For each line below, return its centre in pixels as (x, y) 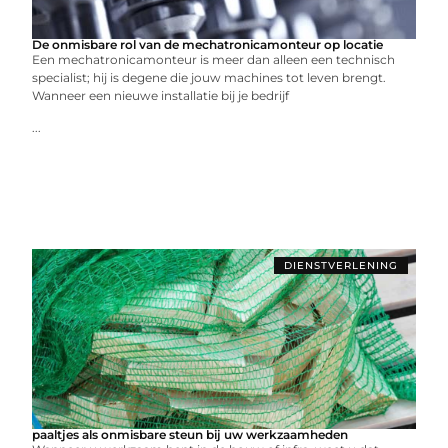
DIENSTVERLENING (340, 265)
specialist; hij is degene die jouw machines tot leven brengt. (209, 77)
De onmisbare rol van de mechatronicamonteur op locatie (208, 44)
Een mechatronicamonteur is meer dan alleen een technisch (214, 59)
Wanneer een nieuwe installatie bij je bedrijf (161, 95)
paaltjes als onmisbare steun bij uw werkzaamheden (190, 434)
